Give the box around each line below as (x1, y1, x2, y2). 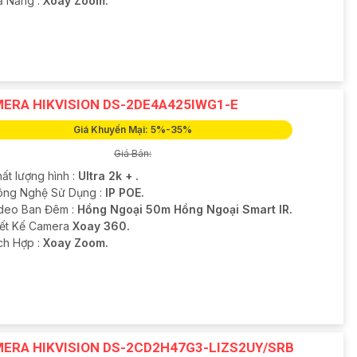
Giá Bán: (114, 147, 152, 160)
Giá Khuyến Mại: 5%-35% (73, 124, 193, 136)
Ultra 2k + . (77, 169, 139, 183)
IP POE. (104, 186, 144, 200)
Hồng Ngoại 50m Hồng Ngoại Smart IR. (76, 202, 292, 217)
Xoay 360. (72, 219, 130, 233)
